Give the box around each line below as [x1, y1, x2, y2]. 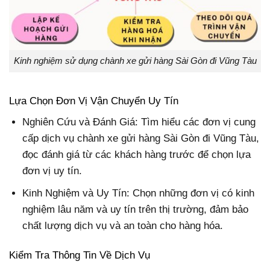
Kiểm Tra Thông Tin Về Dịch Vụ [9, 250, 150, 262]
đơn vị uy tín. [22, 165, 83, 177]
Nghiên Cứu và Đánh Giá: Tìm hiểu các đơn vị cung [22, 116, 256, 128]
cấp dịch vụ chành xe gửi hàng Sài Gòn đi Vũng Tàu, [22, 133, 260, 144]
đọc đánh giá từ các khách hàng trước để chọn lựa [22, 149, 251, 160]
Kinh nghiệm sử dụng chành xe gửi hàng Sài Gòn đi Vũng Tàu [13, 55, 257, 66]
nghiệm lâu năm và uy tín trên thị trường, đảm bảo [22, 204, 249, 216]
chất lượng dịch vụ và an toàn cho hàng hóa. [22, 220, 224, 232]
